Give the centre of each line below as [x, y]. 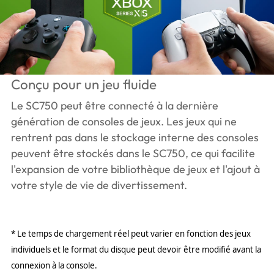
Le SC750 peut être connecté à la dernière [114, 105]
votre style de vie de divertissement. [99, 185]
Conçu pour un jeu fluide [83, 84]
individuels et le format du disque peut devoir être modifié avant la [136, 249]
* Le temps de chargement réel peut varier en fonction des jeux [131, 233]
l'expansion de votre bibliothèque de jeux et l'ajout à [135, 169]
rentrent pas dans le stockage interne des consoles [135, 137]
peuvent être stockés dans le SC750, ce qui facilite [133, 153]
